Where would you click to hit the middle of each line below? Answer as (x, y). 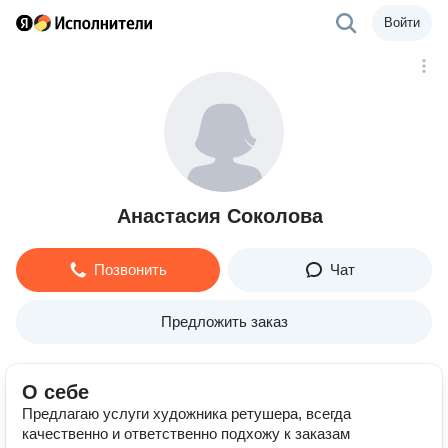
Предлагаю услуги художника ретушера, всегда (186, 413)
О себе (55, 392)
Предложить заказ (224, 321)
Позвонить (130, 269)
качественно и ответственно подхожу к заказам (186, 433)
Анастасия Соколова (220, 216)
